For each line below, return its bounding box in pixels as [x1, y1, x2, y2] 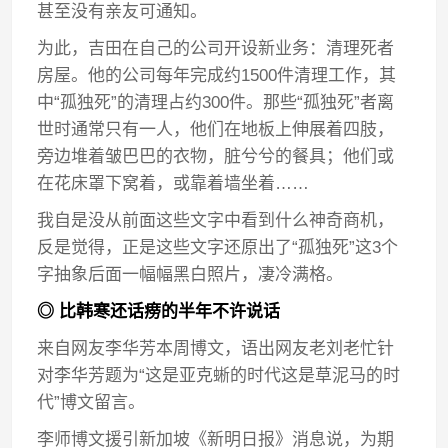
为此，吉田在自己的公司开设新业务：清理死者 [37, 39, 395, 58]
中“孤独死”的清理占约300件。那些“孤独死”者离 [37, 93, 395, 112]
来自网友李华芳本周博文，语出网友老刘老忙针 [37, 339, 395, 358]
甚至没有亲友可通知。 [37, 2, 208, 21]
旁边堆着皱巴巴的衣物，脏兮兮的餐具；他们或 [37, 147, 395, 166]
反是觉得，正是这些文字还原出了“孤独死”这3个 [37, 238, 399, 257]
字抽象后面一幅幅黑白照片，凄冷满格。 [37, 265, 344, 284]
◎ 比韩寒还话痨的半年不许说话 [37, 302, 281, 321]
